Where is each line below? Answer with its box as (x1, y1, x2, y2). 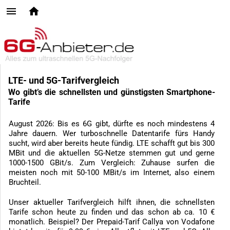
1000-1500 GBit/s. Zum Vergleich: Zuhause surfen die (9, 158, 215, 167)
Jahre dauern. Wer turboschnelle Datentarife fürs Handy (9, 129, 215, 138)
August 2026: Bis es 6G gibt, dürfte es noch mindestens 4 (9, 119, 215, 128)
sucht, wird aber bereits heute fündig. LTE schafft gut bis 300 (9, 139, 215, 148)
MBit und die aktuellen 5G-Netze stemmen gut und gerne (9, 148, 215, 158)
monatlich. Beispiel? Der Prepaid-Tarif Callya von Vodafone (9, 217, 215, 226)
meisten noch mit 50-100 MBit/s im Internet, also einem (9, 168, 215, 177)
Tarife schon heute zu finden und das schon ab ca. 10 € (9, 207, 215, 217)
